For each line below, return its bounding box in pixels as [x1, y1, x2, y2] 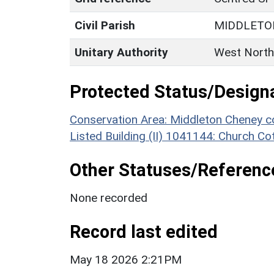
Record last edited [70, 221, 218, 243]
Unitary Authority [75, 45, 168, 60]
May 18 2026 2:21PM [70, 253, 182, 267]
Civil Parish [75, 18, 135, 33]
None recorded [70, 191, 147, 206]
